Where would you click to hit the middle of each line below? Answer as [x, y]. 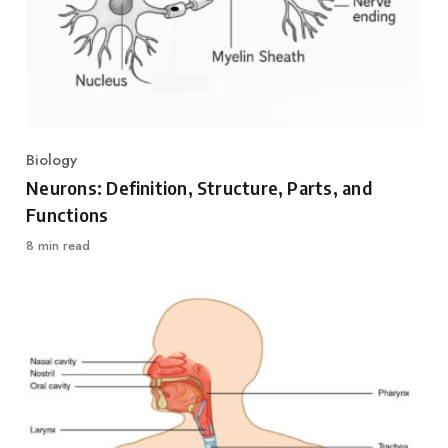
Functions [67, 214]
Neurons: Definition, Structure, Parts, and [199, 187]
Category [56, 170]
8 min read [58, 246]
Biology [52, 159]
